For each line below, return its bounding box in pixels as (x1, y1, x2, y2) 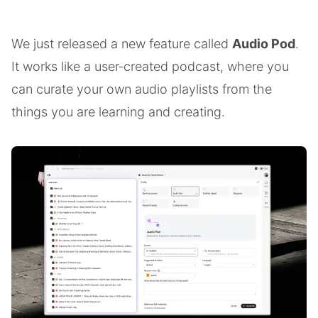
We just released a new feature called (11, 36, 232, 51)
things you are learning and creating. (11, 104, 225, 119)
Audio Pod (232, 36, 295, 51)
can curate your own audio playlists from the (11, 82, 272, 97)
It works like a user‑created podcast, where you (11, 59, 289, 74)
